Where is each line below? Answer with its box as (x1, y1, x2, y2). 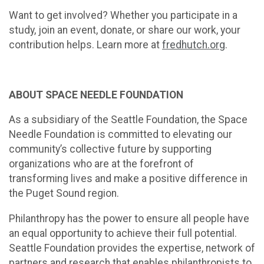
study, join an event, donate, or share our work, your (9, 24, 240, 36)
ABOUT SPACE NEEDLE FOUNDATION (9, 88, 183, 101)
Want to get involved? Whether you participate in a (9, 9, 237, 21)
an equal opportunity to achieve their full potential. (9, 227, 237, 239)
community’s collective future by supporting (9, 143, 212, 156)
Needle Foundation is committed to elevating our (9, 128, 232, 141)
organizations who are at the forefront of (9, 158, 194, 170)
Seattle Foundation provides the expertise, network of (9, 242, 255, 254)
